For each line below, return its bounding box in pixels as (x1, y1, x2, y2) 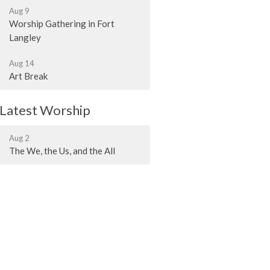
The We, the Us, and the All (9, 145, 116, 156)
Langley (9, 31, 42, 43)
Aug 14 (9, 58, 35, 68)
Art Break (9, 70, 48, 81)
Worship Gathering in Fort (9, 17, 115, 29)
